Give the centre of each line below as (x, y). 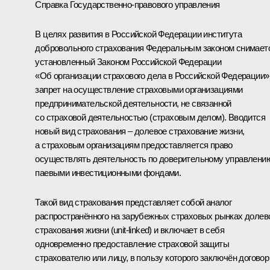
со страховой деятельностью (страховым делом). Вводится (150, 117)
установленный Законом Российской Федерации (128, 61)
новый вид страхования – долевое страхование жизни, (140, 131)
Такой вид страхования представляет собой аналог (133, 202)
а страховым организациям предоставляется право (134, 145)
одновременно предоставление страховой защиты (132, 243)
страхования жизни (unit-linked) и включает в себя (130, 230)
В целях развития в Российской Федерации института (138, 34)
